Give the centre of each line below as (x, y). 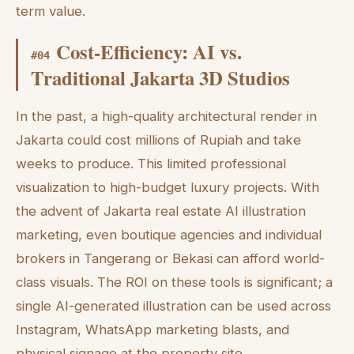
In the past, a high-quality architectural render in (166, 117)
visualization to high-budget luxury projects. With (168, 188)
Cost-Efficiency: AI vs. (149, 52)
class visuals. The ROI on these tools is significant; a (174, 282)
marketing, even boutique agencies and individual (169, 235)
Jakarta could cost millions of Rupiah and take (158, 140)
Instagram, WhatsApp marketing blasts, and (153, 330)
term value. (51, 11)
